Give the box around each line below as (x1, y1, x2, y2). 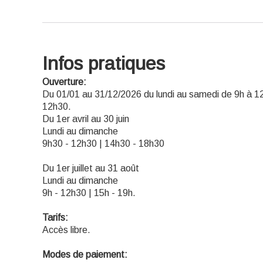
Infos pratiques (42, 53, 165, 74)
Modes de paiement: (42, 249, 127, 259)
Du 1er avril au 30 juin (42, 114, 129, 124)
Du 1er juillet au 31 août (42, 163, 139, 173)
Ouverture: (42, 77, 86, 87)
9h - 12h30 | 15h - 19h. (42, 188, 136, 198)
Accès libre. (42, 225, 90, 235)
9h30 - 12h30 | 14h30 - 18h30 (42, 139, 164, 149)
